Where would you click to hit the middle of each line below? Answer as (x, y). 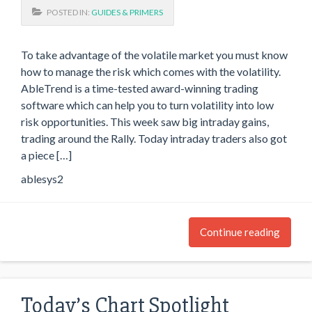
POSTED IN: (67, 12)
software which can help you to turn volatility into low (147, 104)
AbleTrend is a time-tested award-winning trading (140, 88)
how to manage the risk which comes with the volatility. (151, 71)
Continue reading (240, 232)
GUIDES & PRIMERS (127, 12)
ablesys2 (42, 179)
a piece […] (46, 155)
